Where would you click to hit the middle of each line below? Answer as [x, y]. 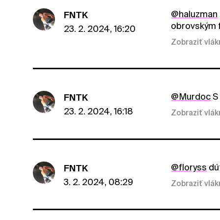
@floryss [189, 167]
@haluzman [194, 14]
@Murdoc [191, 96]
